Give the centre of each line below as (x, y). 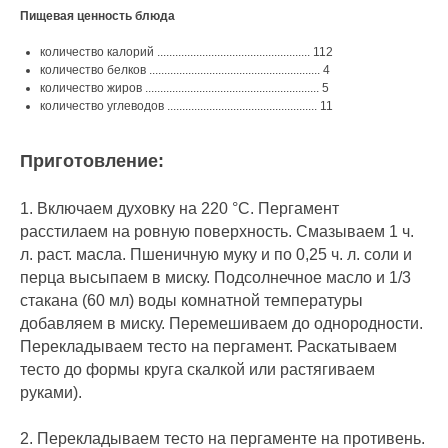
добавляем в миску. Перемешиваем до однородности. (221, 324)
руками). (51, 393)
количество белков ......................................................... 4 (185, 70)
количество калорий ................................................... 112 (186, 52)
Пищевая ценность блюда (97, 16)
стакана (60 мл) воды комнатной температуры (191, 301)
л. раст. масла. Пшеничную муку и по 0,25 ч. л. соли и (216, 255)
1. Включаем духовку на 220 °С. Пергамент (179, 209)
